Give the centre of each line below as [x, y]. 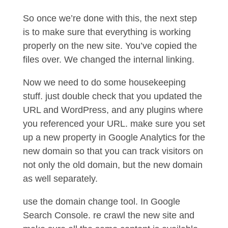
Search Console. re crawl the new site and [108, 215]
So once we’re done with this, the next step [110, 18]
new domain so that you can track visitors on [113, 151]
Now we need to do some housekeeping [104, 82]
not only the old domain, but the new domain [112, 165]
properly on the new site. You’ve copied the [110, 46]
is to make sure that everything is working [107, 32]
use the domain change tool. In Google [101, 202]
